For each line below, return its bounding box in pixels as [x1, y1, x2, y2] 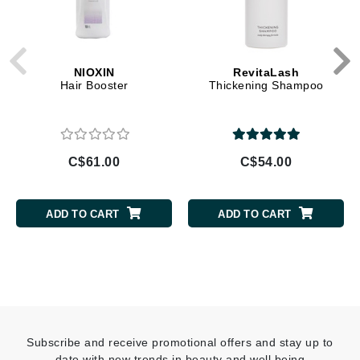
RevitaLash [233, 66, 299, 80]
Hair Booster [59, 79, 129, 92]
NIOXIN [73, 66, 115, 80]
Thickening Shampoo [208, 79, 324, 92]
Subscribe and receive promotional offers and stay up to [27, 336, 333, 350]
